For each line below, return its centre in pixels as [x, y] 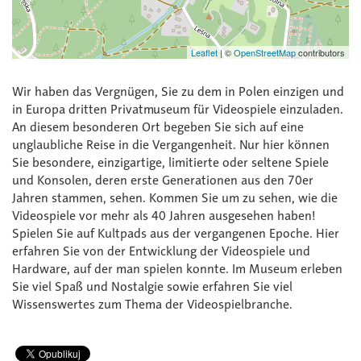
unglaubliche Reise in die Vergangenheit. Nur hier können [171, 145]
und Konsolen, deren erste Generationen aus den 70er [163, 180]
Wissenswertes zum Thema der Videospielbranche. [152, 305]
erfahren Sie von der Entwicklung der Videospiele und [161, 251]
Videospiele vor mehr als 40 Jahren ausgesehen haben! [164, 216]
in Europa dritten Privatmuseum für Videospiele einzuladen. [178, 110]
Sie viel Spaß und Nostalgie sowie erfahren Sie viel [152, 287]
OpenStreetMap [265, 53]
